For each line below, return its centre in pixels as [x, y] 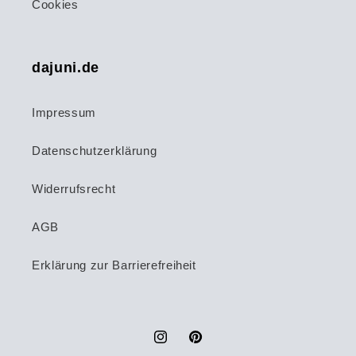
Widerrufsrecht [74, 188]
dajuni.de [66, 67]
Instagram [180, 346]
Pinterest [213, 346]
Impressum [64, 112]
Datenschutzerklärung [95, 150]
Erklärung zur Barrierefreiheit [114, 265]
